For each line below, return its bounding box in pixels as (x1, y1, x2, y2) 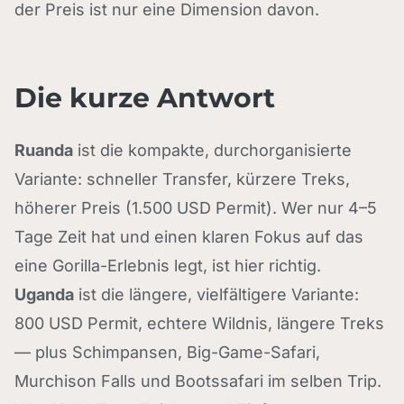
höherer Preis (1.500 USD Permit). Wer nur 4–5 (14, 198, 377, 217)
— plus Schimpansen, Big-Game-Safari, (14, 343, 320, 362)
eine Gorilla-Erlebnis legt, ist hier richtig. (14, 256, 321, 275)
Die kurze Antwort (14, 81, 275, 115)
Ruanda (14, 141, 73, 160)
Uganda (14, 285, 74, 304)
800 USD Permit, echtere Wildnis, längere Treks (14, 314, 384, 333)
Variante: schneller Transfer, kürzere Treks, (14, 170, 350, 188)
